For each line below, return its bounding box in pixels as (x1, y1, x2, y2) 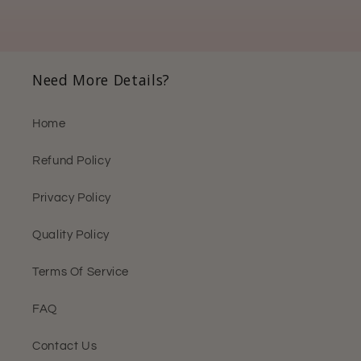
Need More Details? (32, 69, 170, 89)
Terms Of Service (32, 266, 130, 279)
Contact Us (32, 340, 98, 353)
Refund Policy (32, 155, 111, 168)
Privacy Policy (32, 192, 111, 205)
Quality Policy (32, 229, 110, 242)
